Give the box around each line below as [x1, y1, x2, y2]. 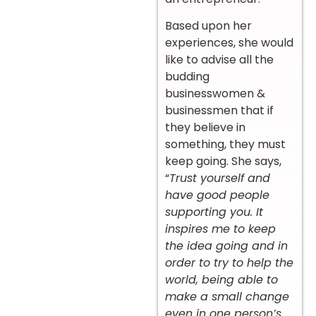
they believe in [165, 119, 245, 136]
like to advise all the [165, 51, 274, 68]
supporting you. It [165, 204, 263, 221]
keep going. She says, [165, 153, 281, 170]
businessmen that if [165, 102, 274, 119]
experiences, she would [165, 35, 293, 51]
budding [165, 68, 209, 85]
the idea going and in [165, 238, 288, 255]
